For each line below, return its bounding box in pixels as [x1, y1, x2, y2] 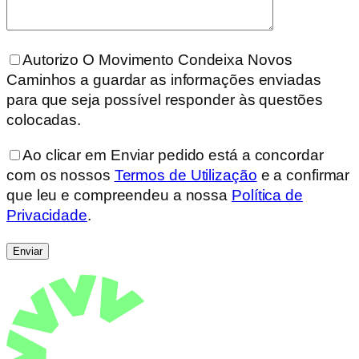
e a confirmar [256, 166, 350, 184]
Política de [232, 186, 303, 204]
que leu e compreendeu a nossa [6, 186, 232, 204]
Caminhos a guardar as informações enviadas [6, 71, 321, 89]
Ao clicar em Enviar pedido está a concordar [22, 146, 324, 163]
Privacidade [6, 206, 87, 224]
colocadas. [6, 111, 82, 129]
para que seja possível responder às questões [6, 91, 323, 109]
